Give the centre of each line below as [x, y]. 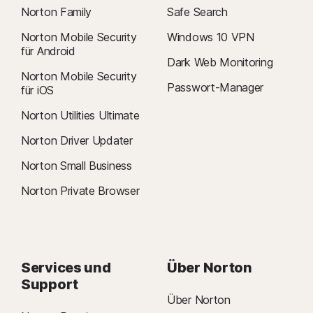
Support [50, 285]
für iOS [37, 90]
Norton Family [57, 12]
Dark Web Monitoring [220, 63]
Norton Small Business [77, 166]
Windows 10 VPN [211, 37]
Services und [66, 268]
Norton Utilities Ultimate [80, 116]
